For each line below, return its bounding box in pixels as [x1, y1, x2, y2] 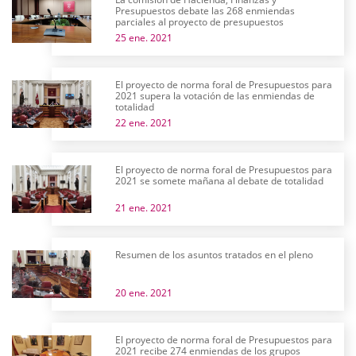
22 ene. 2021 [115, 116, 172, 130]
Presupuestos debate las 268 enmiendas [115, 4, 295, 17]
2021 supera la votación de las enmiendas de [115, 89, 315, 103]
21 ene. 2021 [115, 201, 172, 215]
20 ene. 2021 [115, 286, 172, 300]
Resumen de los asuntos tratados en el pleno [115, 248, 313, 261]
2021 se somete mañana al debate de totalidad [115, 174, 323, 188]
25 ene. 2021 [115, 31, 172, 44]
